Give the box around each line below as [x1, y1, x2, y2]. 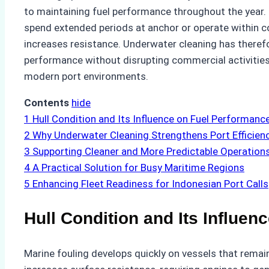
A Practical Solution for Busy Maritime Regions [32, 162, 244, 174]
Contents [24, 97, 69, 109]
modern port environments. [24, 70, 148, 83]
